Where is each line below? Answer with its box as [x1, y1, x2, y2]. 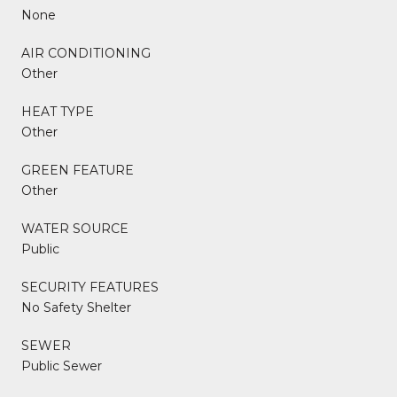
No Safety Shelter [21, 299, 131, 315]
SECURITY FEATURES [21, 278, 159, 295]
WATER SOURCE [21, 220, 128, 237]
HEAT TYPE [21, 103, 94, 120]
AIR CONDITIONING [21, 44, 151, 61]
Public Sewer [21, 357, 102, 374]
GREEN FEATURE [21, 161, 134, 178]
